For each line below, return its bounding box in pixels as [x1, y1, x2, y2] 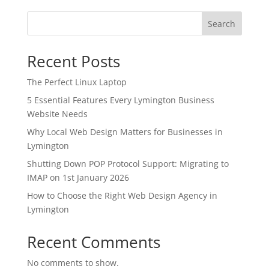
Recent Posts [26, 50, 120, 72]
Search [208, 17, 236, 29]
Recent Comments [26, 231, 160, 253]
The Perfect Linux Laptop [26, 76, 127, 88]
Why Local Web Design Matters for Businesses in [26, 126, 223, 138]
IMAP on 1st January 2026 [26, 172, 129, 183]
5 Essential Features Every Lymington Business [26, 94, 214, 106]
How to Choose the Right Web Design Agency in [26, 190, 217, 201]
